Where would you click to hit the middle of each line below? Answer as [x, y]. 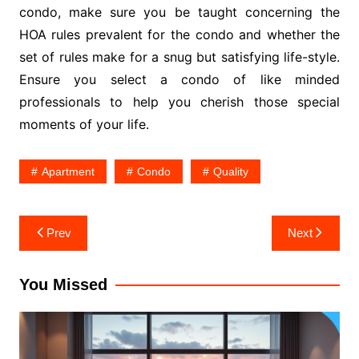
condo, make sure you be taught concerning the [179, 12]
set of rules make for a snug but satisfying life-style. [179, 56]
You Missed [63, 284]
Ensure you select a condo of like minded [179, 79]
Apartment [68, 171]
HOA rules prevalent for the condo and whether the [179, 34]
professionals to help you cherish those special [179, 101]
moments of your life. [84, 124]
